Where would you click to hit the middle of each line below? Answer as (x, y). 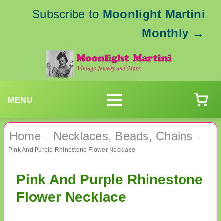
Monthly (165, 33)
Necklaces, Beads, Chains (123, 136)
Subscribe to (67, 14)
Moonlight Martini (154, 14)
